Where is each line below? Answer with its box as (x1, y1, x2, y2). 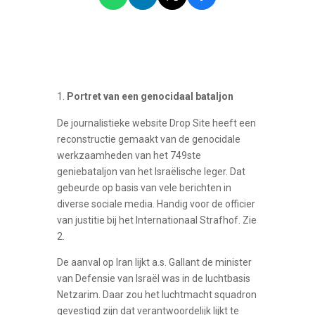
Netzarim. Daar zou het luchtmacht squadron (56, 288, 257, 300)
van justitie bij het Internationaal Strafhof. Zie (56, 214, 257, 226)
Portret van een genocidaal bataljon (66, 90, 233, 102)
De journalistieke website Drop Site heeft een (56, 117, 256, 129)
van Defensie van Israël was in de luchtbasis (56, 272, 250, 284)
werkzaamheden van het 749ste (56, 149, 203, 161)
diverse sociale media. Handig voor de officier (56, 198, 255, 210)
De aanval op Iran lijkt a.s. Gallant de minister (56, 256, 252, 268)
